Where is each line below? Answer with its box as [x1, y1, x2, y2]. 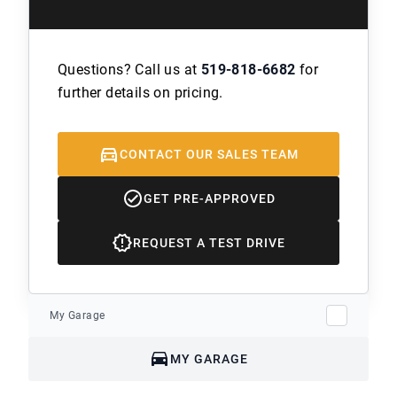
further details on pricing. [58, 83, 223, 101]
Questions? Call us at [58, 60, 201, 78]
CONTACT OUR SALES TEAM [120, 146, 299, 161]
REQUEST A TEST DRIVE [133, 235, 285, 250]
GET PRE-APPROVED [143, 191, 276, 206]
